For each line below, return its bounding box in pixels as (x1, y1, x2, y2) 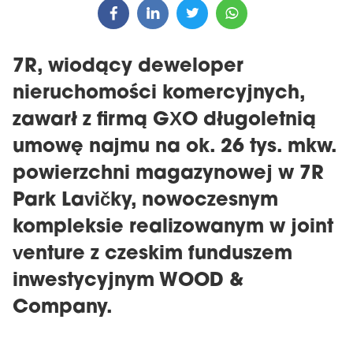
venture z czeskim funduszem (13, 245, 292, 264)
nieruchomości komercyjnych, (13, 84, 305, 103)
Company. (13, 299, 113, 318)
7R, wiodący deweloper (13, 58, 243, 76)
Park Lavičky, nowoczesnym (13, 191, 278, 210)
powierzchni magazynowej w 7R (13, 165, 324, 184)
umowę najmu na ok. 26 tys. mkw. (13, 138, 336, 157)
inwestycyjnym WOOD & (13, 272, 243, 291)
